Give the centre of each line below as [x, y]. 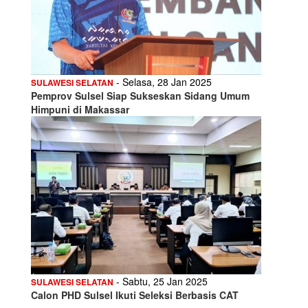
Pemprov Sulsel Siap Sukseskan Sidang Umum [140, 95]
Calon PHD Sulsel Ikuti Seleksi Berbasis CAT [135, 295]
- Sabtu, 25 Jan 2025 [161, 281]
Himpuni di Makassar [80, 109]
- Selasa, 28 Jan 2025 [163, 81]
